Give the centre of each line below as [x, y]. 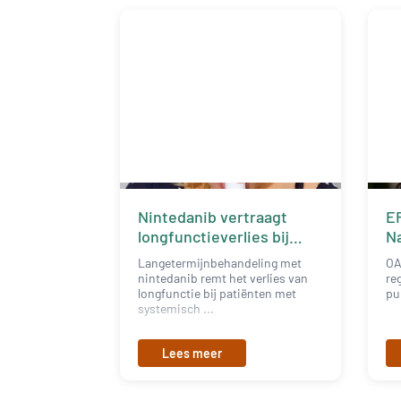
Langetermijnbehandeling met [220, 262]
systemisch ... [176, 308]
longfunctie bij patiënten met [218, 293]
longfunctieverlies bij [214, 236]
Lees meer [192, 353]
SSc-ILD [167, 256]
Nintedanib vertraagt [213, 216]
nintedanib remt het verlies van [223, 277]
